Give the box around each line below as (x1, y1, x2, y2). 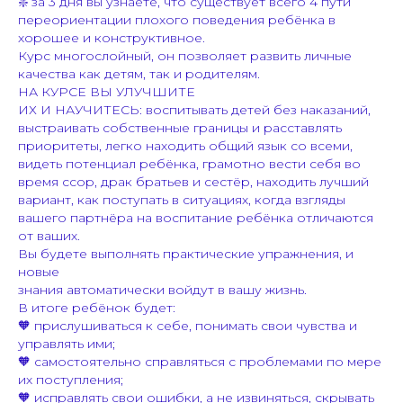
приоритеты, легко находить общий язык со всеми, (18, 137, 353, 154)
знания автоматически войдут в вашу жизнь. (18, 281, 307, 298)
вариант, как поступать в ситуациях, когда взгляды (18, 191, 345, 208)
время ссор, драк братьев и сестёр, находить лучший (18, 173, 369, 190)
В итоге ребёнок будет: (18, 299, 175, 316)
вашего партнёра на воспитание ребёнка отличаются (18, 209, 373, 226)
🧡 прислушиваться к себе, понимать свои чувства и (18, 317, 357, 334)
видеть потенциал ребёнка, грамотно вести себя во (18, 155, 361, 172)
